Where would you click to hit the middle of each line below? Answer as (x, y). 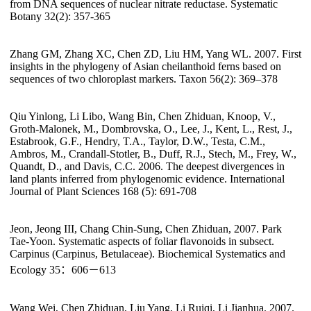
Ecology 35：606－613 (63, 270)
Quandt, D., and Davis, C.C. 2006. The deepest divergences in (147, 167)
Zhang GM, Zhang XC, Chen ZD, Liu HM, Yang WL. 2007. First (155, 54)
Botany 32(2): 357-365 (60, 17)
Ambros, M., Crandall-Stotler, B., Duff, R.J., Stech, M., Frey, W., (153, 154)
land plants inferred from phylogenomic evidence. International (147, 179)
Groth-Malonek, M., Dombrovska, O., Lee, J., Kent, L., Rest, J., (151, 129)
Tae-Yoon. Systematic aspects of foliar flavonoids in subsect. (142, 242)
